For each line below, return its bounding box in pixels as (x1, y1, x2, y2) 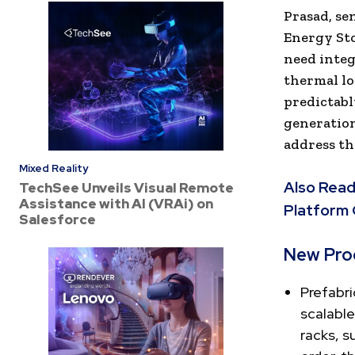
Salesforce (19, 210, 96, 228)
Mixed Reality (19, 161, 88, 175)
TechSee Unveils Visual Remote (19, 178, 234, 197)
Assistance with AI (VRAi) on (19, 194, 213, 212)
